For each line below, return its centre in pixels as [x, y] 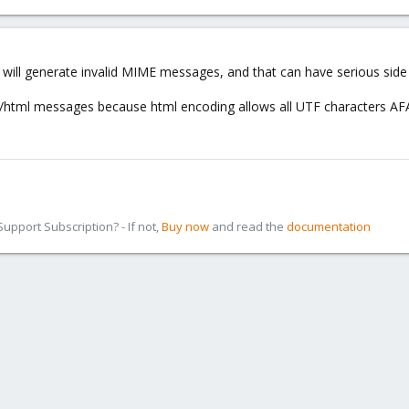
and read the [248, 226]
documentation [329, 226]
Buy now [185, 226]
